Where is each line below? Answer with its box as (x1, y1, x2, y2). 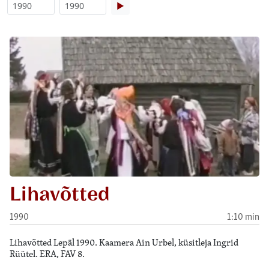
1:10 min (227, 210, 259, 223)
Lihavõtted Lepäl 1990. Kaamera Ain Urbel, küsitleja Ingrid (10, 235, 238, 249)
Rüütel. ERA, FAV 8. (10, 247, 85, 260)
